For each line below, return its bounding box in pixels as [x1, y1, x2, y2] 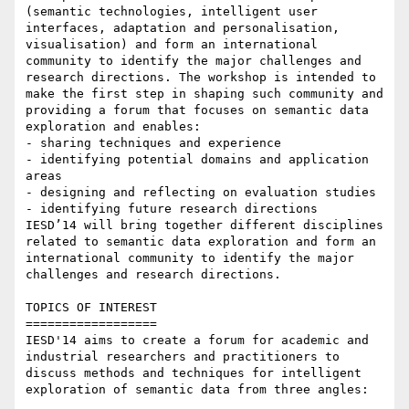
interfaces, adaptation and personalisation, [26, 21, 340, 36]
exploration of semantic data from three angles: [26, 383, 369, 397]
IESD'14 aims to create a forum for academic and [26, 333, 369, 348]
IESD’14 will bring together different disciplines [26, 218, 383, 233]
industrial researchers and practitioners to [26, 350, 340, 364]
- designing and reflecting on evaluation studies [26, 185, 376, 200]
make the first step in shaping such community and [26, 87, 383, 101]
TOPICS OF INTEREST [26, 300, 157, 315]
